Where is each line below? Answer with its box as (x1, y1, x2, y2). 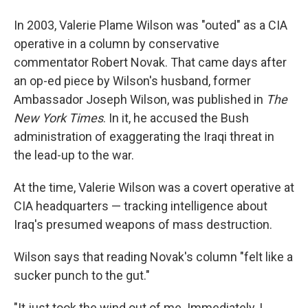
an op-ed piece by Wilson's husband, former (14, 73, 251, 88)
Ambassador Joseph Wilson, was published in (14, 91, 266, 107)
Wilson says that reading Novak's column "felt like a (14, 249, 293, 264)
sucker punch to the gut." (14, 267, 150, 283)
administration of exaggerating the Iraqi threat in (14, 129, 274, 144)
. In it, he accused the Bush (103, 110, 249, 125)
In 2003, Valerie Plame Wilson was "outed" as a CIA (14, 17, 287, 32)
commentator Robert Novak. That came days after (14, 54, 287, 69)
